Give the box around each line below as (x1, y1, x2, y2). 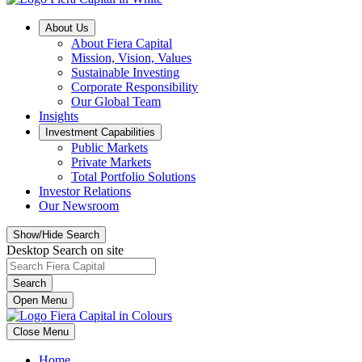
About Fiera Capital (71, 36, 172, 50)
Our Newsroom (39, 199, 119, 213)
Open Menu (13, 294, 67, 306)
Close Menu (13, 326, 69, 338)
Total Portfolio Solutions (71, 170, 196, 183)
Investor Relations (39, 184, 131, 198)
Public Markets (71, 141, 148, 154)
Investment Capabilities (45, 126, 155, 138)
